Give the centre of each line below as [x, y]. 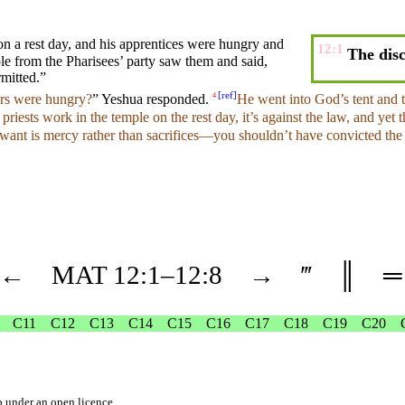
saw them [186, 61]
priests [21, 118]
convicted [354, 136]
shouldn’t [265, 136]
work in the [75, 118]
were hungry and [234, 44]
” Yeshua [119, 99]
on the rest [182, 118]
